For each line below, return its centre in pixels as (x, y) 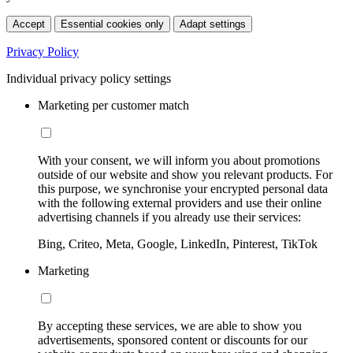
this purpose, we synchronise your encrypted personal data (183, 188)
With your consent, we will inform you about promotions (179, 160)
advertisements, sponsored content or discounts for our (173, 340)
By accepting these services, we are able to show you (170, 325)
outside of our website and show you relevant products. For (185, 174)
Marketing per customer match (113, 105)
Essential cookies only (112, 24)
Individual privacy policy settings (89, 78)
